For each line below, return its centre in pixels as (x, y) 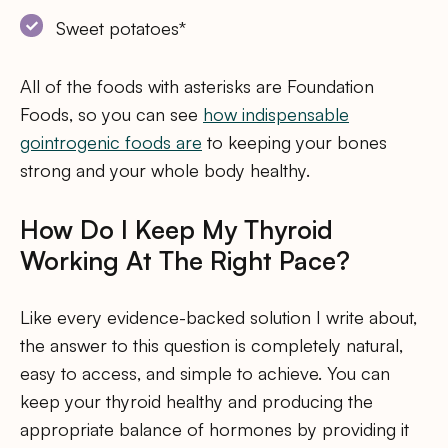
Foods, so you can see (111, 113)
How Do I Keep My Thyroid (176, 228)
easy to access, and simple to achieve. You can (205, 372)
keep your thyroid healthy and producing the (196, 400)
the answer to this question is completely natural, (211, 344)
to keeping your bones (294, 141)
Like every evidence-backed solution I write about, (218, 316)
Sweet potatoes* (121, 27)
